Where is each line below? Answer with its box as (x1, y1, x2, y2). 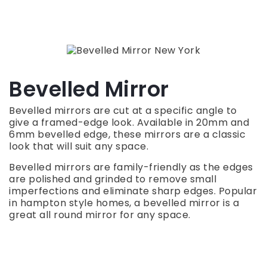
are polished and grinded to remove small (9, 172, 216, 187)
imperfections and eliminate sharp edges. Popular (9, 184, 257, 198)
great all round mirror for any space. (9, 208, 191, 222)
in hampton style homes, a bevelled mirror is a (9, 196, 239, 210)
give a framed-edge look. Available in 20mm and (9, 116, 249, 130)
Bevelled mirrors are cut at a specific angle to (9, 104, 237, 118)
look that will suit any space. (9, 139, 148, 154)
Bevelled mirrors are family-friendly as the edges (9, 160, 253, 175)
